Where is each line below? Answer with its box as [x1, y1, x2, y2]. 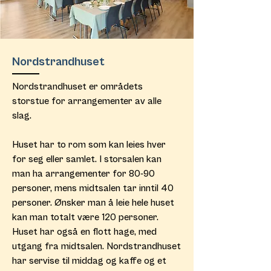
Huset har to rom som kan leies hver [12, 139, 166, 150]
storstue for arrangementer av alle [12, 96, 162, 106]
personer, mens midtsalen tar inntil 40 [12, 183, 174, 194]
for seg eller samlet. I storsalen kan [12, 154, 162, 165]
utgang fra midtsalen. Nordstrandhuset [12, 241, 181, 252]
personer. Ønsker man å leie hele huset [12, 197, 174, 208]
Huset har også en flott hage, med [12, 226, 157, 237]
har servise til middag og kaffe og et [12, 255, 166, 266]
